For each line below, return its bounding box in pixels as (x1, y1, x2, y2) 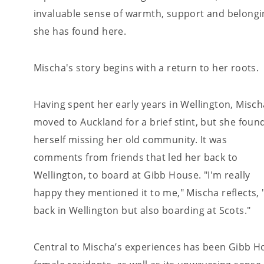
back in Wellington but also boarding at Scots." (33, 204, 251, 216)
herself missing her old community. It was (33, 133, 227, 146)
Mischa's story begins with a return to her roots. (33, 61, 259, 74)
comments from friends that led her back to (33, 151, 238, 163)
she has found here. (33, 25, 132, 37)
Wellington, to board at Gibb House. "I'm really (33, 169, 250, 181)
